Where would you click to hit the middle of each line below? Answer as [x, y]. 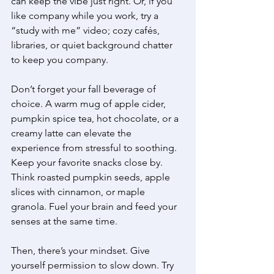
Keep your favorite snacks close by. [88, 163]
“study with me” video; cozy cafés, [87, 31]
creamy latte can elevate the [72, 133]
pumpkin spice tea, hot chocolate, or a [96, 119]
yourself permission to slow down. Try [94, 265]
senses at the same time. [65, 221]
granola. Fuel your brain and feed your [95, 207]
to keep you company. [61, 60]
